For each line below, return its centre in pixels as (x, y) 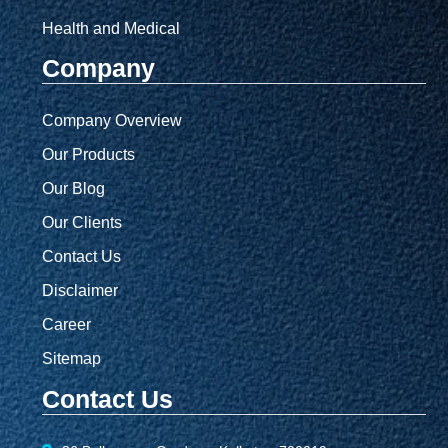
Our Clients (82, 223)
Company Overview (112, 121)
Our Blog (74, 189)
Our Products (89, 155)
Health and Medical (111, 28)
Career (67, 325)
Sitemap (72, 359)
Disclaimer (80, 291)
